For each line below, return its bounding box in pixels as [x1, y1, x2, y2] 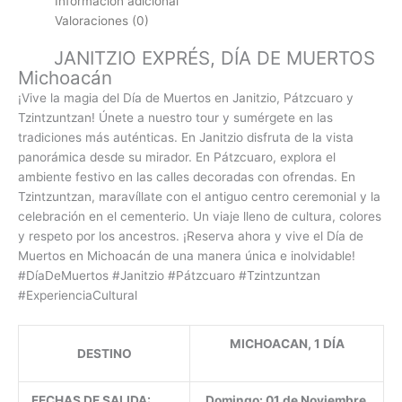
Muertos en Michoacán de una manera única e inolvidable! [18, 249, 355, 264]
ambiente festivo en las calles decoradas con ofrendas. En [18, 170, 355, 185]
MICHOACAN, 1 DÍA [229, 336, 345, 352]
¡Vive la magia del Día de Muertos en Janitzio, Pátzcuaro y [18, 91, 354, 106]
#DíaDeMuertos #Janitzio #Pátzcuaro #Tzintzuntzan [18, 268, 320, 284]
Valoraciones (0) [55, 13, 150, 28]
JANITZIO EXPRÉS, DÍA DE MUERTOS [54, 47, 375, 70]
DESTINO [76, 346, 132, 362]
